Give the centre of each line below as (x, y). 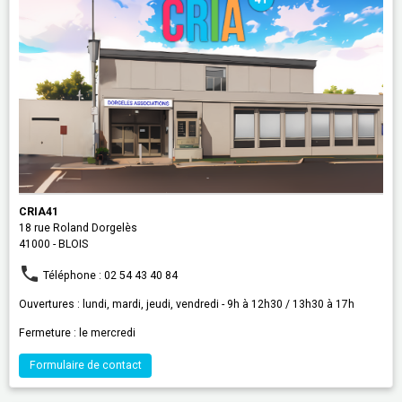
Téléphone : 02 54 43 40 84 (109, 275)
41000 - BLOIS (53, 244)
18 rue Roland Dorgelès (78, 227)
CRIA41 (39, 211)
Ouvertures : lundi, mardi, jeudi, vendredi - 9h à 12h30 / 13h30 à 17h (187, 304)
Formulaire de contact (85, 365)
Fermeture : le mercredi (77, 332)
